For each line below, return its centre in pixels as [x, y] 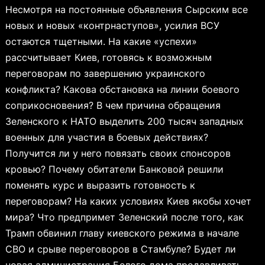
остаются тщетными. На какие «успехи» [101, 41]
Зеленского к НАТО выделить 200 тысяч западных [124, 121]
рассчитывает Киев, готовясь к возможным [108, 57]
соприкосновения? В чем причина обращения [113, 105]
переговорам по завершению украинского [105, 73]
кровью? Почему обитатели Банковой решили [114, 169]
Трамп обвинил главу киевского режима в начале [122, 233]
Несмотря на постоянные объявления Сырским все [126, 9]
